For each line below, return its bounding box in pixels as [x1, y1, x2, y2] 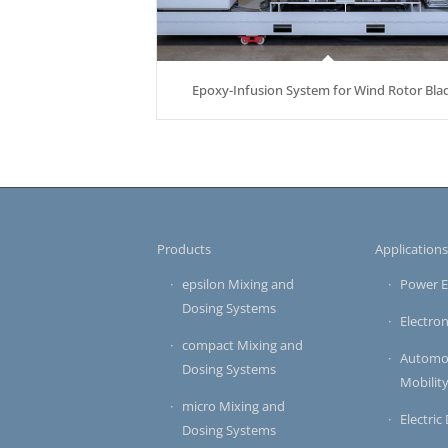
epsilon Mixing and [182, 275, 294, 294]
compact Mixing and [182, 336, 303, 355]
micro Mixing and [182, 397, 285, 416]
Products [157, 240, 211, 259]
